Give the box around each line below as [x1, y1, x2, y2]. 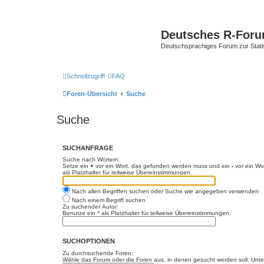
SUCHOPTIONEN [62, 237, 115, 245]
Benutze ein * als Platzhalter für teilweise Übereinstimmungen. [62, 210, 231, 216]
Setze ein [62, 163, 90, 169]
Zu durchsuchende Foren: [62, 249, 133, 256]
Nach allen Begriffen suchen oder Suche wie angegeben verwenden [70, 188, 259, 194]
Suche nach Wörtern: [62, 156, 120, 163]
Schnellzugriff [67, 72, 105, 80]
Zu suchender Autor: [62, 203, 118, 210]
